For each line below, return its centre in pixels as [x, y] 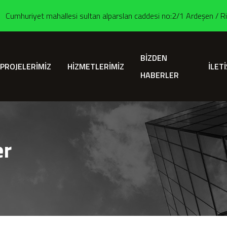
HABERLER [159, 75]
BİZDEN [154, 58]
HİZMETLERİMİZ [96, 66]
